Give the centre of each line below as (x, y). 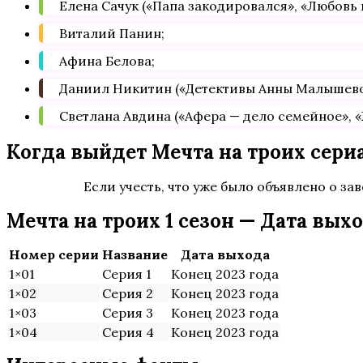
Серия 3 (128, 313)
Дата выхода (225, 254)
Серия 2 (128, 293)
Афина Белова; (107, 61)
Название (135, 254)
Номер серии (54, 254)
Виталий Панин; (112, 33)
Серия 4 (128, 332)
